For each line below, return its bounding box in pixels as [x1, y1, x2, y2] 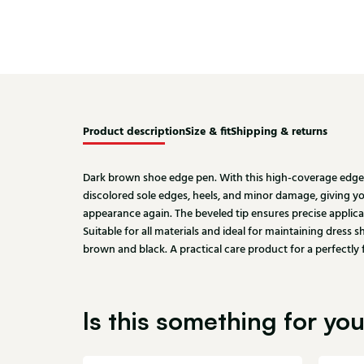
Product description [83, 122, 185, 141]
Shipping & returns [231, 122, 327, 141]
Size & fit [185, 122, 231, 141]
